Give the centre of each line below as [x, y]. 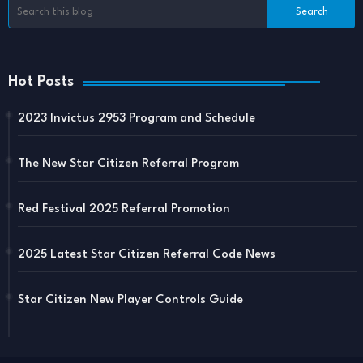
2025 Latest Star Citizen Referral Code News [147, 255]
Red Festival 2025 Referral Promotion [124, 210]
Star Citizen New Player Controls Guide [130, 301]
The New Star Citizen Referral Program [128, 164]
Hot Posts [41, 82]
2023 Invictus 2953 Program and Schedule [137, 119]
